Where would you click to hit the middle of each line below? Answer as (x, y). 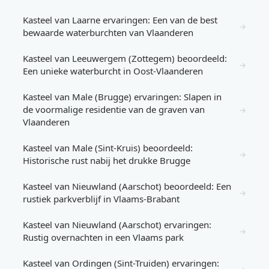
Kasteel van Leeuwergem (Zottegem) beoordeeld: (125, 58)
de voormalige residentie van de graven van (114, 109)
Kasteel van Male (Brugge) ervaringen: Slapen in (122, 97)
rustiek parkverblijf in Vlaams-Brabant (101, 199)
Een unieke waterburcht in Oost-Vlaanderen (113, 71)
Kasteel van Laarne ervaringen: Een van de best (120, 20)
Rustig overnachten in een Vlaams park (103, 237)
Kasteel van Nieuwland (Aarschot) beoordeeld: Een (127, 186)
